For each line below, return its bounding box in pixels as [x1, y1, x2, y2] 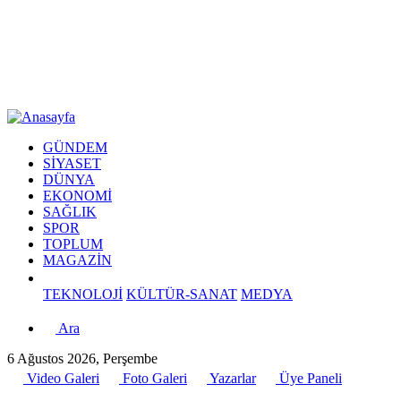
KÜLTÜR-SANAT [126, 286, 237, 302]
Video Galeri [23, 371, 99, 386]
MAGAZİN [43, 252, 112, 268]
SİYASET [43, 156, 101, 171]
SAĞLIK [43, 204, 97, 219]
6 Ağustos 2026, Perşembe [7, 351, 158, 366]
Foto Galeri [119, 371, 187, 386]
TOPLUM [43, 236, 103, 252]
